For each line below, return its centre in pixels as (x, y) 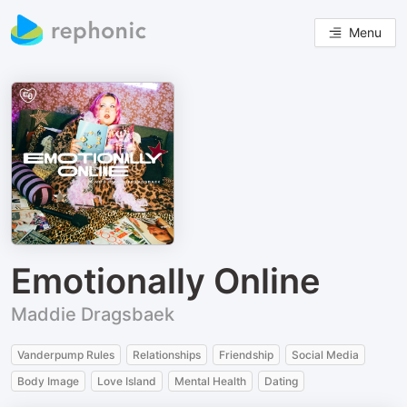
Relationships (167, 355)
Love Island (127, 381)
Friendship (246, 355)
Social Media (325, 355)
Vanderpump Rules (66, 355)
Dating (281, 381)
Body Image (48, 381)
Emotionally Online (166, 281)
